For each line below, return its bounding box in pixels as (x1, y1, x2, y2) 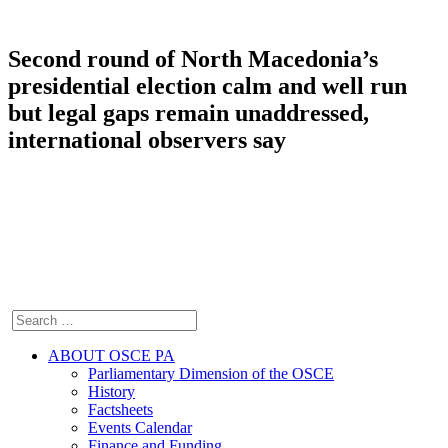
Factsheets (88, 400, 153, 418)
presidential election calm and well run (8, 72, 407, 99)
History (88, 382, 135, 400)
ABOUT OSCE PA (48, 346, 175, 364)
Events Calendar (88, 418, 192, 436)
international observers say (8, 126, 286, 153)
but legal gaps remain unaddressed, (8, 99, 369, 126)
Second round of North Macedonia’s (8, 45, 378, 72)
